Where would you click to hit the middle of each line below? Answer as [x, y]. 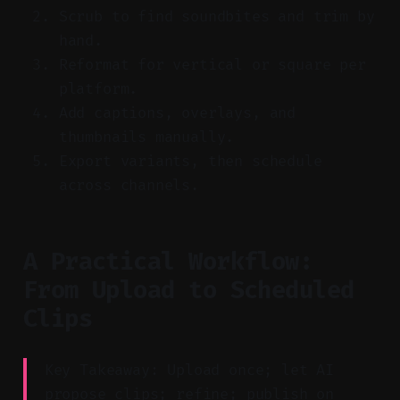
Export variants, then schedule [190, 161]
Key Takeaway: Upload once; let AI [189, 370]
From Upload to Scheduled [188, 290]
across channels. [129, 185]
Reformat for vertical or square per [212, 64]
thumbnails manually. [146, 137]
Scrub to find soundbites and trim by [217, 16]
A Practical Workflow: [168, 261]
